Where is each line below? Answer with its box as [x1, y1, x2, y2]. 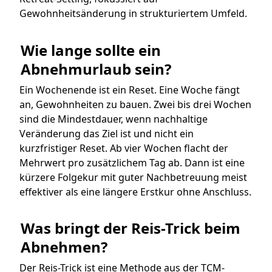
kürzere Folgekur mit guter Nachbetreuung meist [19, 170, 247, 184]
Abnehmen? [21, 237, 107, 257]
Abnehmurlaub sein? [21, 58, 171, 79]
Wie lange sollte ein [21, 39, 161, 60]
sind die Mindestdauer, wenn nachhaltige [19, 112, 208, 126]
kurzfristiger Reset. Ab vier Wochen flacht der [19, 141, 228, 155]
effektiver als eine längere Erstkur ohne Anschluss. [19, 185, 251, 199]
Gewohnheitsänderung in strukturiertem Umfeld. [19, 7, 247, 21]
